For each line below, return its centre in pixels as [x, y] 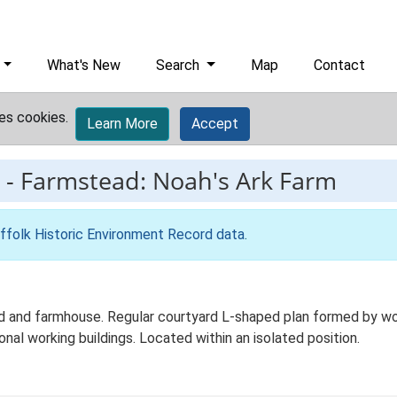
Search [180, 65]
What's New [84, 65]
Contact [340, 65]
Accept [215, 124]
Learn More [122, 124]
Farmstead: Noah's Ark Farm [179, 180]
